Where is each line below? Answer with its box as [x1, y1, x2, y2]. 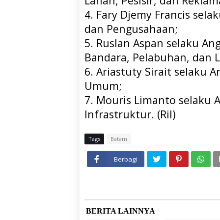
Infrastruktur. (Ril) [84, 107, 176, 121]
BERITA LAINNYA [86, 206, 155, 215]
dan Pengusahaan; [84, 21, 178, 36]
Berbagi [114, 154, 137, 164]
